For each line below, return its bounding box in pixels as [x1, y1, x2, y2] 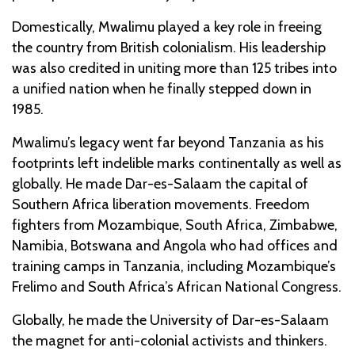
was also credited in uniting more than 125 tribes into [12, 59, 337, 77]
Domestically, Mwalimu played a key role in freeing [12, 17, 322, 36]
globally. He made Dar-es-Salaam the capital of [12, 174, 308, 193]
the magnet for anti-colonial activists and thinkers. [12, 331, 327, 349]
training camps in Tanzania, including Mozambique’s [12, 257, 336, 275]
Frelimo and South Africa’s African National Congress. [12, 277, 342, 296]
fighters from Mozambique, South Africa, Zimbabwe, [12, 216, 338, 234]
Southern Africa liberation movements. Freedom [12, 195, 310, 213]
